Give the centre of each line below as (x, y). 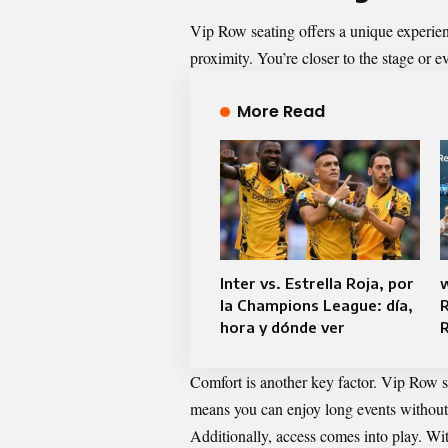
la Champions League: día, (316, 305)
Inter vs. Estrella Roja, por (317, 283)
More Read (280, 112)
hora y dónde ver (282, 327)
